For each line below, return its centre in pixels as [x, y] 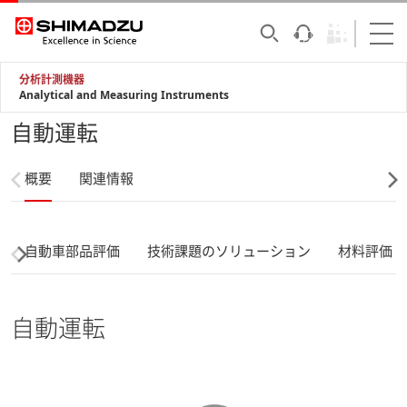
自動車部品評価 [72, 251]
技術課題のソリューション [229, 251]
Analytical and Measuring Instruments [124, 95]
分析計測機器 [52, 79]
